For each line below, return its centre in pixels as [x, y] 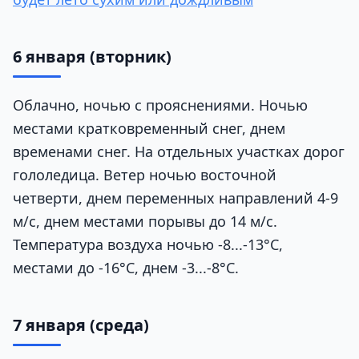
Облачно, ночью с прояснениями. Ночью [160, 105]
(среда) [117, 325]
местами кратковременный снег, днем [149, 128]
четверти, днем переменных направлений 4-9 [175, 198]
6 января [49, 56]
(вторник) [129, 56]
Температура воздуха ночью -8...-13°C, [148, 244]
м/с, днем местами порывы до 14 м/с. [145, 221]
